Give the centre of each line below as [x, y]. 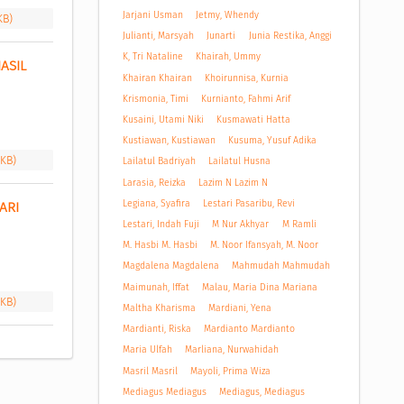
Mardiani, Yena [240, 308]
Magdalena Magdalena [170, 266]
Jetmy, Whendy [228, 14]
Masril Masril [150, 371]
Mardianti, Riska [156, 329]
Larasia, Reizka [154, 182]
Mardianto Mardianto [250, 329]
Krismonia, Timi [155, 98]
